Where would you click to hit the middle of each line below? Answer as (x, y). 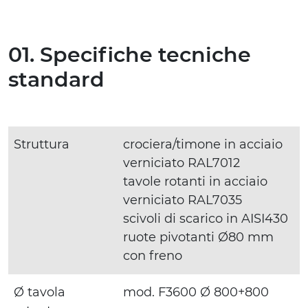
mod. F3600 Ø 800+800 (196, 292)
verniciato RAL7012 (181, 163)
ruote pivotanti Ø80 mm (198, 237)
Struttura (42, 144)
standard (56, 79)
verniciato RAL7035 (183, 200)
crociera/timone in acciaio (203, 144)
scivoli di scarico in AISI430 (206, 218)
